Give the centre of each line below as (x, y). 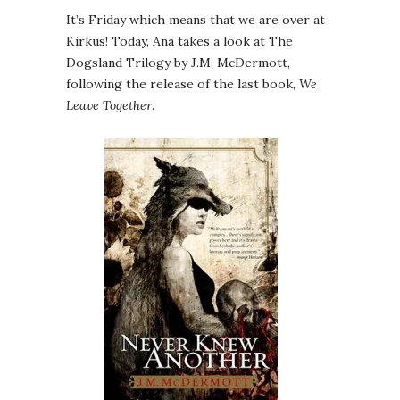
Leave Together (109, 106)
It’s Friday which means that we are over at (196, 20)
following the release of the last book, (183, 84)
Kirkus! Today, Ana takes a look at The (179, 42)
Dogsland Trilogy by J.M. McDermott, (178, 63)
